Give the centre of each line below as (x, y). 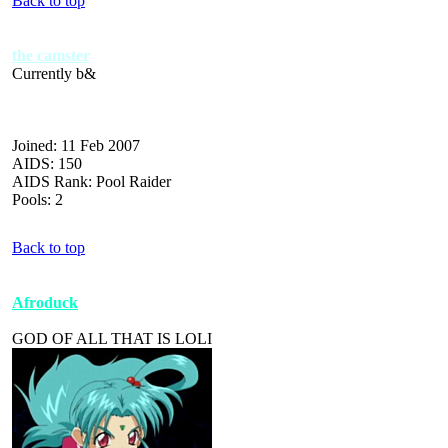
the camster (51, 55)
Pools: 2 (37, 199)
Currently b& (54, 73)
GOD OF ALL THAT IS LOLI (112, 338)
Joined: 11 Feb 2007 (76, 145)
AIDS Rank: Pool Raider (91, 181)
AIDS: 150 (47, 163)
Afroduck (45, 302)
